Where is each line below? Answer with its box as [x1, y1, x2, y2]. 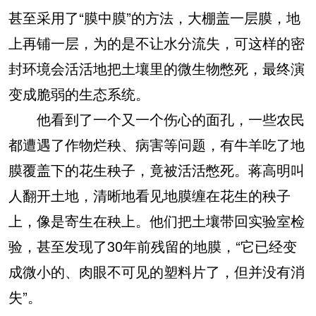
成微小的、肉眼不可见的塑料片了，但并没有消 [8, 260, 305, 281]
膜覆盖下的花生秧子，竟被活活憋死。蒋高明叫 [8, 159, 305, 180]
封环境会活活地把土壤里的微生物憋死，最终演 [8, 57, 305, 78]
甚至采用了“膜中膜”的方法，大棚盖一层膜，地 [8, 6, 300, 28]
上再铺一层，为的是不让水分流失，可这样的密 [8, 32, 305, 53]
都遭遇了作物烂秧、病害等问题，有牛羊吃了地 [8, 133, 305, 154]
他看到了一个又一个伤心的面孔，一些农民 [8, 108, 305, 129]
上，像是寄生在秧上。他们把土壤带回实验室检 [8, 209, 305, 231]
